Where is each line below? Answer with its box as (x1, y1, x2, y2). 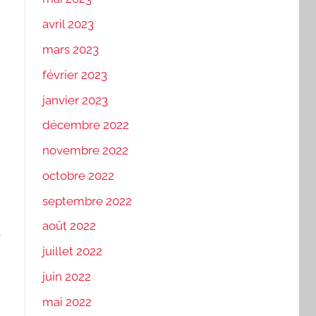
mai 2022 (42, 294, 92, 309)
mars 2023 (42, 42, 99, 56)
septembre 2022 (42, 193, 132, 208)
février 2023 (42, 67, 107, 82)
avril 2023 (42, 17, 94, 32)
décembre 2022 (42, 118, 129, 133)
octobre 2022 (42, 168, 114, 183)
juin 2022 (42, 269, 91, 284)
